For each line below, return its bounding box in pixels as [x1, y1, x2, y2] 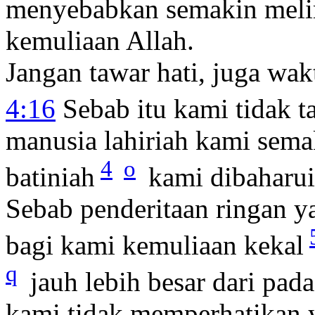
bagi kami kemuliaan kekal [6, 230, 304, 261]
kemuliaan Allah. [6, 25, 194, 56]
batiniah [6, 162, 95, 193]
